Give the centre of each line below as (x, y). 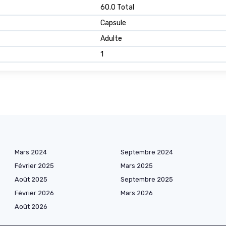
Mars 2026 (137, 193)
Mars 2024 (31, 152)
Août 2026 (31, 206)
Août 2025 (31, 179)
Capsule (113, 23)
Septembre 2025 (147, 179)
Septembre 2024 (147, 152)
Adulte (111, 38)
